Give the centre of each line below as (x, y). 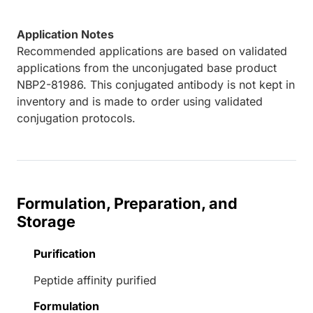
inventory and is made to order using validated (140, 102)
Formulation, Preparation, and (127, 204)
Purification (65, 254)
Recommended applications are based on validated (152, 51)
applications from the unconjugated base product (147, 68)
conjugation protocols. (76, 118)
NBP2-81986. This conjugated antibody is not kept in (156, 85)
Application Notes (65, 35)
